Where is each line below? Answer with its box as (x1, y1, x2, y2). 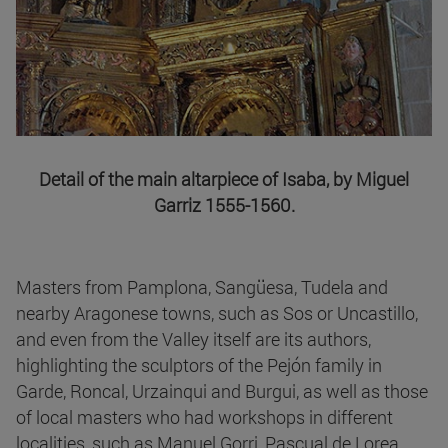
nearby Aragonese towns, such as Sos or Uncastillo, (16, 300, 418, 325)
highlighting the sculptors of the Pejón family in (16, 352, 382, 377)
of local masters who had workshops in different (16, 404, 393, 429)
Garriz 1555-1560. (153, 192, 295, 217)
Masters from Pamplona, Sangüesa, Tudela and (16, 274, 388, 299)
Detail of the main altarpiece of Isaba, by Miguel (39, 166, 409, 191)
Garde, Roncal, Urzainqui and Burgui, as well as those (16, 378, 428, 403)
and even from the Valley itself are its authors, (16, 326, 371, 351)
